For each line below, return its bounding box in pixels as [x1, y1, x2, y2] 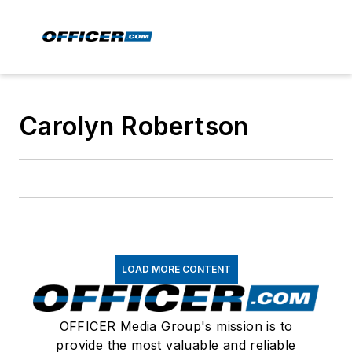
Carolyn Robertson [19, 111, 249, 141]
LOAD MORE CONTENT [121, 263, 231, 275]
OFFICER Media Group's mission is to [59, 318, 293, 334]
